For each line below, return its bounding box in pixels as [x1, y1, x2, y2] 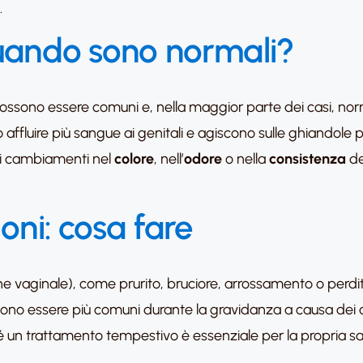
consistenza [269, 150, 346, 168]
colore [114, 150, 154, 168]
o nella [222, 150, 269, 168]
